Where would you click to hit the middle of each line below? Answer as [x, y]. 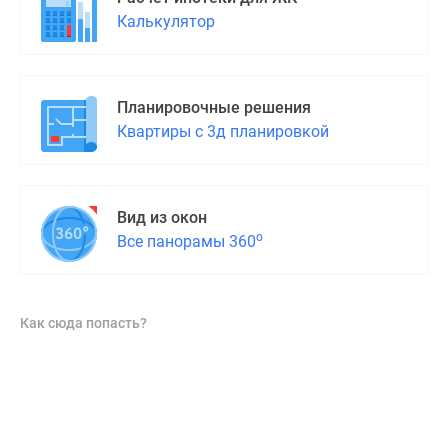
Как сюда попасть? [83, 323]
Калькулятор [166, 21]
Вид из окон [162, 217]
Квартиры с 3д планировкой [223, 131]
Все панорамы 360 [186, 241]
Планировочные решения [214, 107]
